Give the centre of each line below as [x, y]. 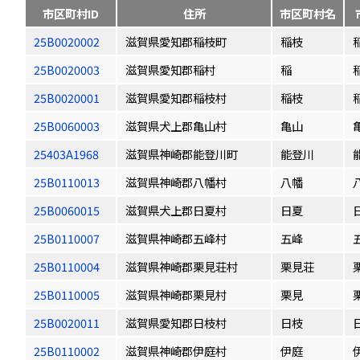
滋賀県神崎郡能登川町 [182, 154]
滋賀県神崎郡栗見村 [176, 295]
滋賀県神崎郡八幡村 [176, 182]
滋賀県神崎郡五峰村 [176, 238]
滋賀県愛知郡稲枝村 [176, 98]
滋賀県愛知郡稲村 [170, 70]
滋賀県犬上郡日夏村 [176, 210]
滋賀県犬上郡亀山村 [176, 126]
